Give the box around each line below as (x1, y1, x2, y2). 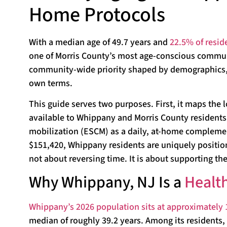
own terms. (29, 77, 72, 90)
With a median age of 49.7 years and (29, 35, 170, 49)
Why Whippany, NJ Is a (29, 171, 184, 195)
